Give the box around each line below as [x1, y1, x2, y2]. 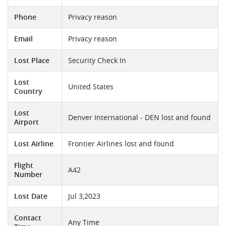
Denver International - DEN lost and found [68, 113, 211, 123]
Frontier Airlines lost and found [68, 139, 174, 149]
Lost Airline [14, 139, 53, 149]
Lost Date [14, 192, 47, 201]
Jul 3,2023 [68, 192, 100, 201]
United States [68, 82, 114, 92]
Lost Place [14, 56, 49, 66]
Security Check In [68, 56, 126, 66]
